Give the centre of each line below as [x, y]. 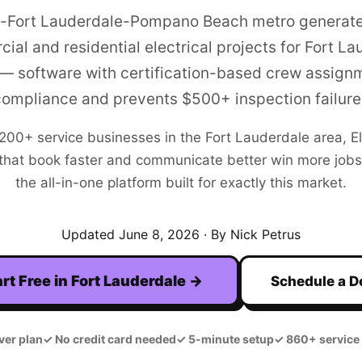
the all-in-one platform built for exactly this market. [181, 183]
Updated [90, 235]
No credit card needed [114, 339]
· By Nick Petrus [250, 235]
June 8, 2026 [159, 235]
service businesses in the [119, 138]
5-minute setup [229, 339]
